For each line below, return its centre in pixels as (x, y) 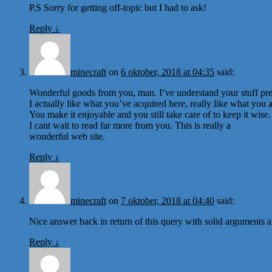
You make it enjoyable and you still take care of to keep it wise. (150, 114)
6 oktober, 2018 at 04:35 (168, 72)
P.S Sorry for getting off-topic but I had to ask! (118, 7)
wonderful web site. (67, 136)
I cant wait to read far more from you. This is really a (130, 125)
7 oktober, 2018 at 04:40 (168, 200)
